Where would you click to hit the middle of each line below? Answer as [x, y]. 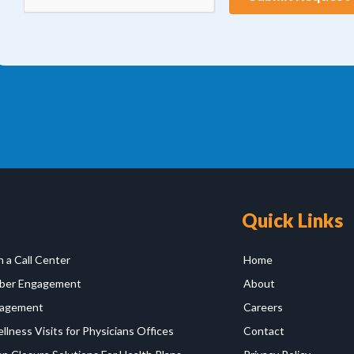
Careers [263, 307]
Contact [264, 331]
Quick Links [292, 220]
